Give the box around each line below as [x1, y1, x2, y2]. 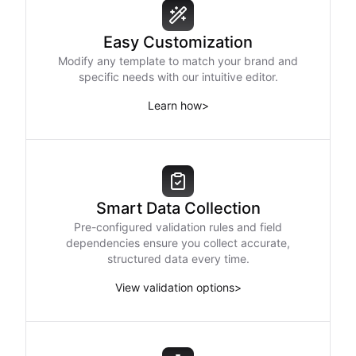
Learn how [147, 99, 202, 112]
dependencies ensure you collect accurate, [66, 236, 290, 250]
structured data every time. [106, 252, 250, 265]
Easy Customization [103, 33, 253, 52]
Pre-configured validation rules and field [74, 220, 282, 234]
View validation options [114, 281, 234, 294]
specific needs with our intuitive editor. [78, 70, 278, 83]
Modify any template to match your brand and [58, 54, 298, 68]
